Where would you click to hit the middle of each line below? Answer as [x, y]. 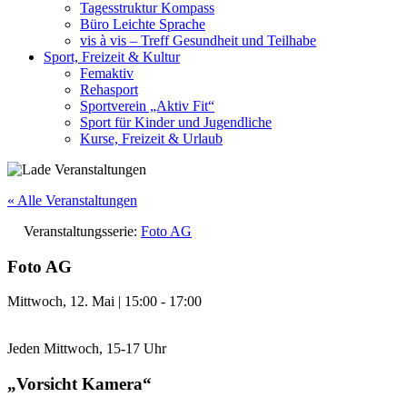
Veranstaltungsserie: [82, 231]
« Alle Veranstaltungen [72, 200]
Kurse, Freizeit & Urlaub [151, 139]
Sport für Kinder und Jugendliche [176, 122]
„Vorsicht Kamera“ [79, 384]
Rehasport [109, 89]
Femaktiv [107, 73]
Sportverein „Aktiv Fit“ [147, 106]
